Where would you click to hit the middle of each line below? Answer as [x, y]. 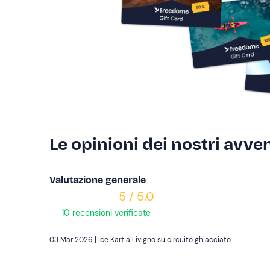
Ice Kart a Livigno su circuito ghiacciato [165, 240]
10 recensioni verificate [105, 213]
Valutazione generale [98, 180]
